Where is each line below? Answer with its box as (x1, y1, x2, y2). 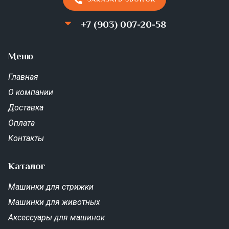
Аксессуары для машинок (8, 213, 105, 223)
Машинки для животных (8, 197, 100, 208)
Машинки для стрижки (8, 182, 94, 192)
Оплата (8, 118, 35, 128)
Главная (8, 72, 38, 82)
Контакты (8, 133, 44, 144)
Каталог (8, 161, 45, 172)
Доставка (8, 103, 43, 113)
